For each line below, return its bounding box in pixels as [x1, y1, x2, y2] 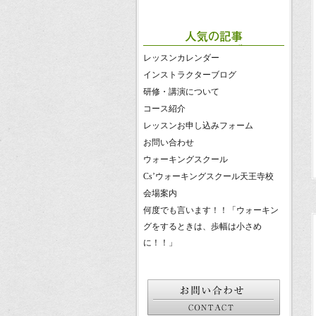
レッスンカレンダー [143, 53, 219, 63]
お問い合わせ [143, 138, 194, 147]
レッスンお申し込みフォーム [143, 121, 253, 130]
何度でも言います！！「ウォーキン [143, 205, 279, 215]
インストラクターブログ [143, 70, 236, 80]
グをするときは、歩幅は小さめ [143, 221, 262, 232]
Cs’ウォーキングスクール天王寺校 [143, 171, 274, 181]
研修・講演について [143, 87, 219, 97]
